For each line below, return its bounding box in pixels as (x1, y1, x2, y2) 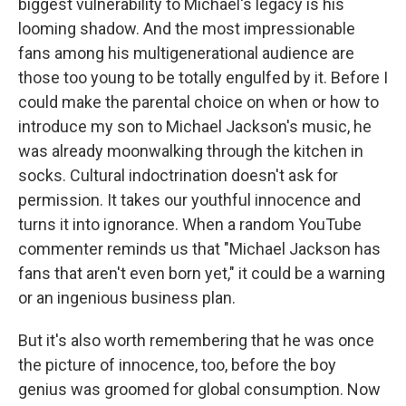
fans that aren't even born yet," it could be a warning (18, 264, 385, 284)
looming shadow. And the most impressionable (18, 19, 355, 39)
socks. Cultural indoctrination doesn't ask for (18, 166, 338, 186)
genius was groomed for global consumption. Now (18, 380, 381, 400)
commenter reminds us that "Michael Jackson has (18, 239, 381, 259)
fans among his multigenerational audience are (18, 43, 354, 63)
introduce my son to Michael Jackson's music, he (18, 117, 372, 137)
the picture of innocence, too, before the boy (18, 355, 336, 375)
